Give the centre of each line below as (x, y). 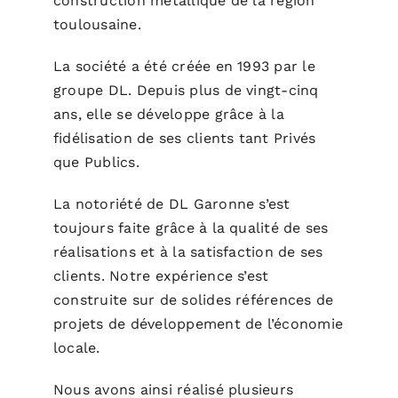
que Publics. (96, 162)
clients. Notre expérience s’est (161, 275)
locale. (76, 347)
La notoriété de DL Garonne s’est (171, 203)
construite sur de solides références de (193, 299)
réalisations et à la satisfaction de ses (188, 251)
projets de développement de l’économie (198, 323)
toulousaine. (97, 24)
